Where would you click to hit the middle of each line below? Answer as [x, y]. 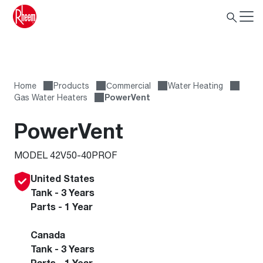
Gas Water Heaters [51, 97]
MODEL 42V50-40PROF [66, 155]
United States [63, 178]
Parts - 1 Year [62, 207]
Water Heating [195, 85]
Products [71, 85]
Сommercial [129, 85]
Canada [48, 235]
